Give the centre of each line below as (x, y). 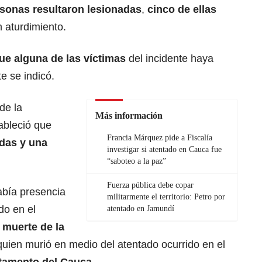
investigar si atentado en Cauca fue (164, 150)
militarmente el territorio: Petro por (166, 197)
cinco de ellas (180, 10)
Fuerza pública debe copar (150, 185)
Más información (129, 116)
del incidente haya (170, 59)
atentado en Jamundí (141, 209)
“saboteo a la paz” (137, 161)
